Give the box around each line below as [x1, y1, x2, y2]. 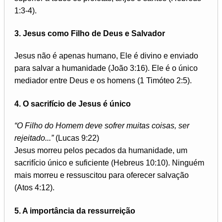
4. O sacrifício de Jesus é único [14, 99, 131, 108]
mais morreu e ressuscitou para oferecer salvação [14, 171, 189, 180]
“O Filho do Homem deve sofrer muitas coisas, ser [14, 121, 189, 130]
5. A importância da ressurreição [14, 207, 135, 216]
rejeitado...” [14, 134, 54, 143]
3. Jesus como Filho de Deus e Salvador [14, 29, 165, 38]
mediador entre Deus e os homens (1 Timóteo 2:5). [14, 76, 192, 85]
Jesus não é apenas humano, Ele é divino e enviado [14, 52, 198, 60]
